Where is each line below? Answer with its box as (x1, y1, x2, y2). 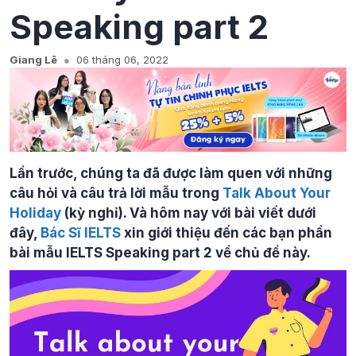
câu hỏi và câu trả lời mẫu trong (10, 185, 222, 201)
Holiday (10, 205, 61, 221)
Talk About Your (222, 185, 331, 201)
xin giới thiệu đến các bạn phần (121, 225, 332, 241)
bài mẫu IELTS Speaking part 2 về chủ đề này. (10, 245, 311, 261)
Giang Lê (10, 52, 57, 66)
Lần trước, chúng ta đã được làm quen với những (10, 165, 332, 181)
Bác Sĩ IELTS (41, 225, 121, 241)
